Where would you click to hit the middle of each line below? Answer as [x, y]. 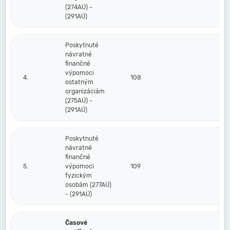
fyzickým [79, 176]
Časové [76, 223]
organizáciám [85, 91]
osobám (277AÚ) [88, 185]
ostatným [79, 82]
